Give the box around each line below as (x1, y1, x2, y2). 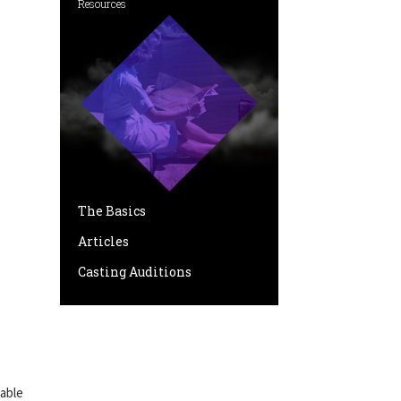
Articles (78, 233, 129, 250)
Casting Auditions (78, 263, 192, 280)
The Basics (78, 202, 146, 219)
